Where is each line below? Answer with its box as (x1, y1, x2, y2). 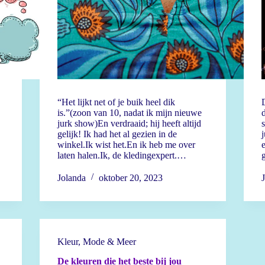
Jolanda (57, 173, 86, 183)
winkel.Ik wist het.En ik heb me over (57, 140, 195, 150)
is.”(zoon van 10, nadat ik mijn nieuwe (57, 108, 202, 118)
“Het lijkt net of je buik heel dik (57, 97, 175, 107)
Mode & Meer (82, 237, 136, 247)
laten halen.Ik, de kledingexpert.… (57, 150, 186, 160)
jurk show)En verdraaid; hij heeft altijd (57, 118, 201, 128)
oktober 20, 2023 (98, 173, 163, 183)
